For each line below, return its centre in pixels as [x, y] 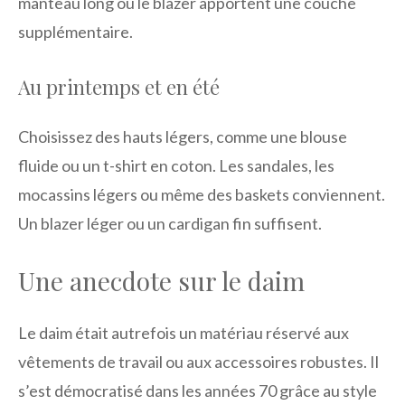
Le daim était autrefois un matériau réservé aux [184, 333]
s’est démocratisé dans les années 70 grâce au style [198, 391]
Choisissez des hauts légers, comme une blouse [183, 137]
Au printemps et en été [119, 87]
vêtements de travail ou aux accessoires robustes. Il [198, 362]
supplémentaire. [75, 32]
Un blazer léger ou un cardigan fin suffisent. [170, 224]
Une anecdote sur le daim [161, 281]
